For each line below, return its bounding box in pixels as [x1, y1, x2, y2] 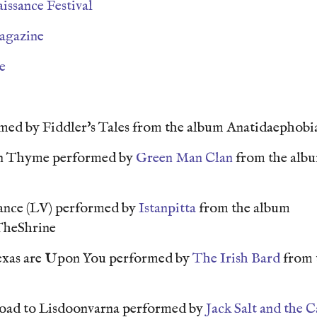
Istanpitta [139, 200, 196, 217]
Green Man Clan [136, 149, 233, 167]
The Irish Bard [192, 250, 280, 267]
